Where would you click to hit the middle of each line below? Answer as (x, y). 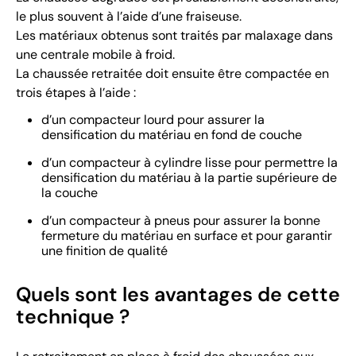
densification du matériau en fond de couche (172, 135)
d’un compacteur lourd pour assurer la (153, 120)
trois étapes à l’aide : (76, 93)
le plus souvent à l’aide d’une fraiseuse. (129, 17)
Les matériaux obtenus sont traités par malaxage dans (174, 36)
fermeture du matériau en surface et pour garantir (187, 236)
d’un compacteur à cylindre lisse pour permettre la (190, 163)
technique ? (73, 317)
